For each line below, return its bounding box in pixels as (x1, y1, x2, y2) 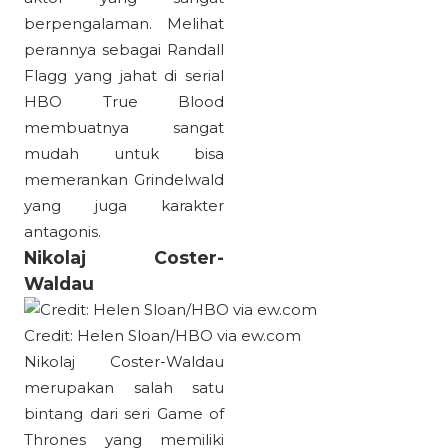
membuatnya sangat (24, 118, 224, 138)
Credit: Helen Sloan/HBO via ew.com (24, 326, 301, 346)
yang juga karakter (24, 196, 224, 216)
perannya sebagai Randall (24, 40, 224, 60)
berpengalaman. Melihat (24, 14, 224, 34)
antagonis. (24, 222, 101, 242)
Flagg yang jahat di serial (24, 66, 224, 86)
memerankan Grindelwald (24, 170, 224, 190)
